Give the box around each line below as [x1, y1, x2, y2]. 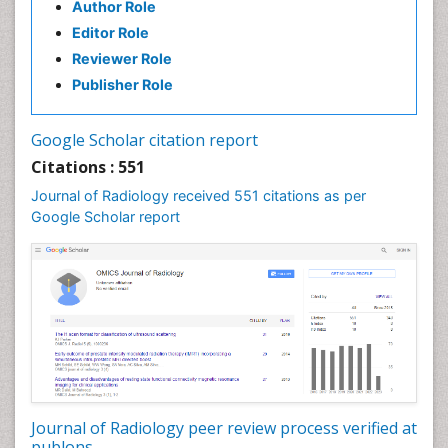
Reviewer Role [72, 50, 172, 68]
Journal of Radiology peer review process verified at [31, 416, 417, 439]
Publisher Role [72, 76, 173, 94]
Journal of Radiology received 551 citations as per [31, 187, 366, 205]
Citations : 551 [31, 156, 145, 179]
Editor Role [72, 24, 149, 42]
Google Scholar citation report [31, 129, 258, 152]
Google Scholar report [31, 208, 180, 226]
